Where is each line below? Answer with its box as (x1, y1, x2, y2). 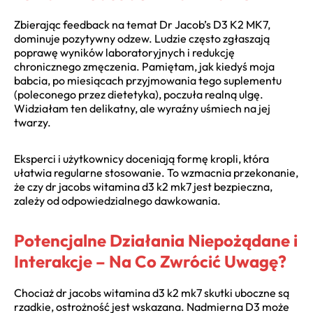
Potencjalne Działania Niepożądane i (14, 230, 298, 252)
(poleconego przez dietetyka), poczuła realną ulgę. (14, 87, 263, 102)
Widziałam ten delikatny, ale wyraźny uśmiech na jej (14, 101, 270, 116)
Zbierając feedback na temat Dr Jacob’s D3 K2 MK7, (14, 17, 270, 32)
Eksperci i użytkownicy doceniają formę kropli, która (14, 152, 269, 166)
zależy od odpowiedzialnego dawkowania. (14, 194, 221, 208)
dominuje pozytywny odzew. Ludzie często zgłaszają (14, 31, 270, 46)
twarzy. (14, 115, 51, 130)
